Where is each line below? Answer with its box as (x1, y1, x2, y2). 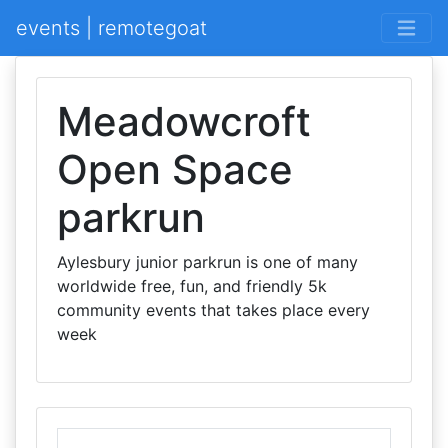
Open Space (57, 145, 293, 194)
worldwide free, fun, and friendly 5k (57, 276, 327, 296)
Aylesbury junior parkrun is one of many (57, 252, 358, 272)
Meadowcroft (57, 97, 311, 146)
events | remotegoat (16, 16, 207, 40)
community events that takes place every (57, 300, 370, 320)
